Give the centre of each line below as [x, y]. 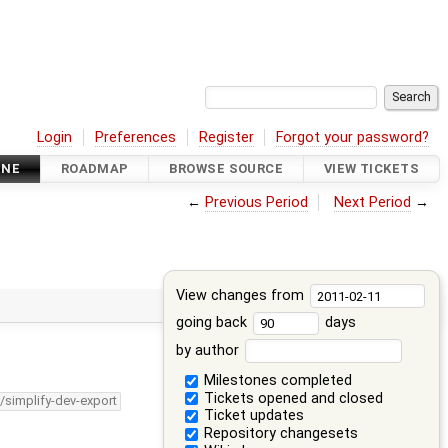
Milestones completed [275, 380]
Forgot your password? [353, 137]
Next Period [373, 202]
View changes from [241, 295]
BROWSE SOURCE [226, 169]
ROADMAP [94, 169]
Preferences [136, 137]
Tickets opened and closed [291, 398]
